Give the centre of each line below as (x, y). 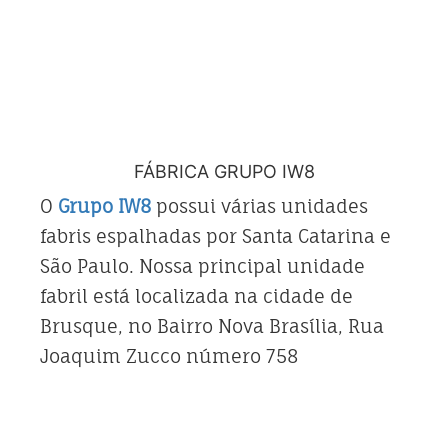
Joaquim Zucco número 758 (169, 355)
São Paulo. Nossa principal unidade (202, 265)
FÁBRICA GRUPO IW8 (224, 171)
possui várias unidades (259, 205)
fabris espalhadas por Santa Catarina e (215, 235)
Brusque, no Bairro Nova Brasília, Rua (212, 325)
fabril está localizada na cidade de (196, 295)
